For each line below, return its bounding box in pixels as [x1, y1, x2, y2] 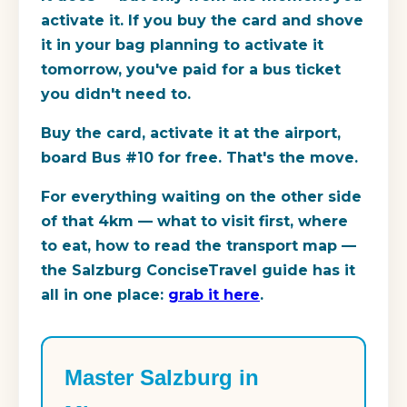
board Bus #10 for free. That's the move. [41, 149, 358, 167]
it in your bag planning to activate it [41, 36, 323, 55]
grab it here [168, 286, 260, 304]
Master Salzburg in [65, 365, 259, 391]
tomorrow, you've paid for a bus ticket [41, 61, 341, 79]
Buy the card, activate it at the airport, [41, 124, 341, 143]
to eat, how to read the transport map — [41, 237, 356, 255]
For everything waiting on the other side [41, 188, 362, 206]
